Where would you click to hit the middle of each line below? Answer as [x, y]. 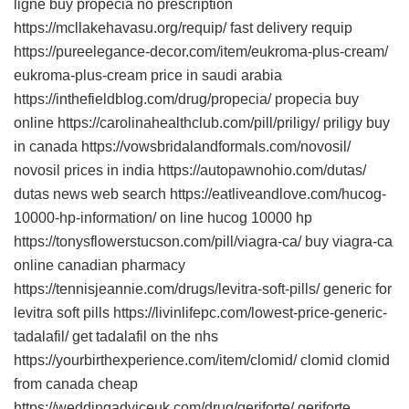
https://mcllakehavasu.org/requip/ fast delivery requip [183, 28]
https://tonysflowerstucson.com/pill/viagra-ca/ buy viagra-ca [203, 242]
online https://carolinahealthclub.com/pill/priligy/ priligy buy [202, 123]
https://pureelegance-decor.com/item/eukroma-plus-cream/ [201, 52]
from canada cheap [76, 384]
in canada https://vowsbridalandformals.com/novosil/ [182, 147]
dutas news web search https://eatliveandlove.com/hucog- [200, 194]
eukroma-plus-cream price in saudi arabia [148, 76]
